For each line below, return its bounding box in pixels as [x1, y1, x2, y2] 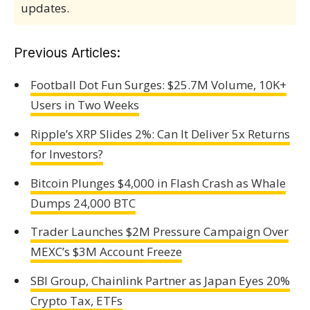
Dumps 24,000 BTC [30, 194, 136, 211]
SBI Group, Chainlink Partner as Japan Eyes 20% [30, 273, 290, 289]
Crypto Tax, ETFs [30, 293, 122, 309]
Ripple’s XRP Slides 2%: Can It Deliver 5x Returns [30, 125, 290, 142]
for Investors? [30, 145, 103, 162]
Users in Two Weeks [30, 97, 139, 113]
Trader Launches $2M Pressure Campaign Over [30, 224, 289, 240]
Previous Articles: [14, 45, 120, 61]
